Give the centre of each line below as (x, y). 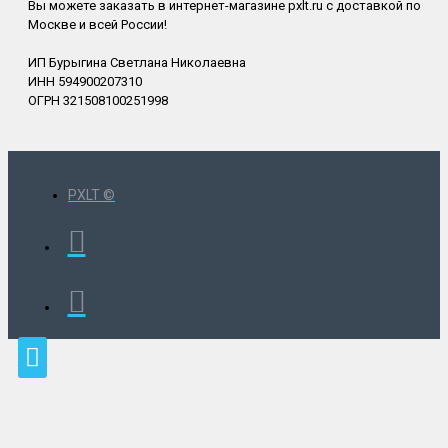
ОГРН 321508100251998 (98, 100)
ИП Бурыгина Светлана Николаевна (137, 62)
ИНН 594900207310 (85, 81)
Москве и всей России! (97, 24)
